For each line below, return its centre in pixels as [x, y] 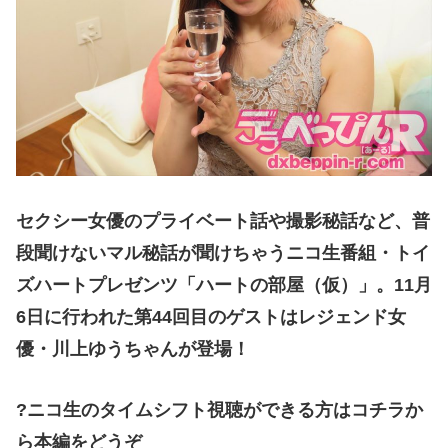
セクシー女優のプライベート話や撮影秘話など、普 [223, 220]
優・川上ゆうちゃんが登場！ [133, 348]
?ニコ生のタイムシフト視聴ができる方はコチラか [219, 409]
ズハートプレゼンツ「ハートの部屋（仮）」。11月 [224, 284]
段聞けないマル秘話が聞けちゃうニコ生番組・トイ [223, 252]
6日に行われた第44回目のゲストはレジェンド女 [211, 316]
